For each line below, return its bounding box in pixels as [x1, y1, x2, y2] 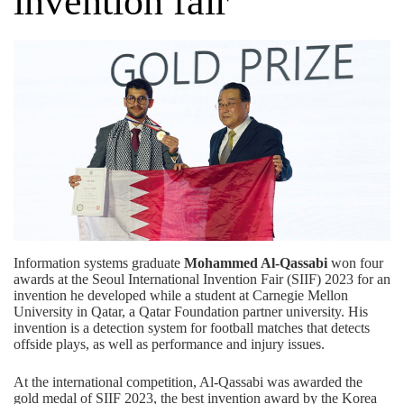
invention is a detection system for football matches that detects [14, 320, 370, 336]
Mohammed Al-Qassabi [184, 255, 327, 271]
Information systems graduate [14, 255, 184, 271]
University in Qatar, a [14, 304, 135, 320]
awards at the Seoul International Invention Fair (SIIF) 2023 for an [14, 271, 390, 288]
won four [327, 255, 383, 271]
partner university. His [239, 304, 368, 320]
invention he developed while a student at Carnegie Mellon [14, 288, 348, 304]
